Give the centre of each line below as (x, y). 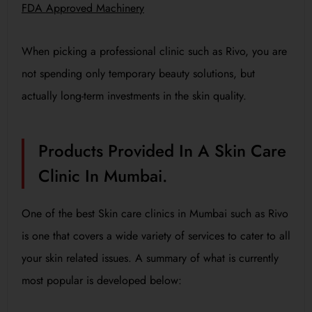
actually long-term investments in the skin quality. (134, 95)
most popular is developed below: (102, 280)
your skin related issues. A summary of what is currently (150, 258)
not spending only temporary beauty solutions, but (138, 73)
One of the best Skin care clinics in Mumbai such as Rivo (155, 213)
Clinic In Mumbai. (103, 175)
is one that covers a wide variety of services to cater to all (156, 235)
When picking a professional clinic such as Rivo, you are (154, 51)
